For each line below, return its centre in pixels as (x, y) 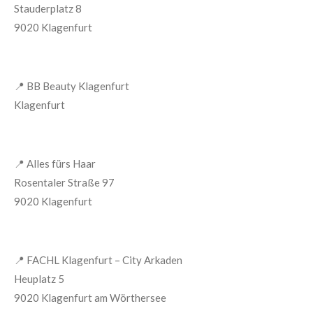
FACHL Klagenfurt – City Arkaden (104, 260)
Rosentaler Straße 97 (64, 182)
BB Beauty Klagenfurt (78, 86)
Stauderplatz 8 (48, 8)
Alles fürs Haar (61, 163)
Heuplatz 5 (39, 279)
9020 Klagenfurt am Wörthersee (90, 298)
